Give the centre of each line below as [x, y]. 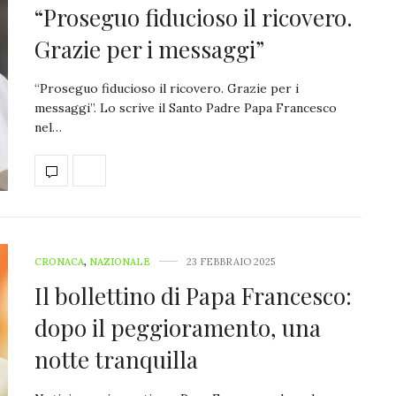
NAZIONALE [120, 262]
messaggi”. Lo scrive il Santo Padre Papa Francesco [186, 108]
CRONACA [59, 262]
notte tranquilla [116, 360]
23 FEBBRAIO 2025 [231, 262]
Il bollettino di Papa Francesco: [193, 296]
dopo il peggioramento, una [178, 328]
